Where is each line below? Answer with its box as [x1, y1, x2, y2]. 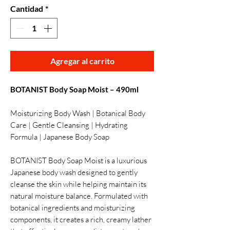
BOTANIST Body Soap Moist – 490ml [10, 85, 139, 94]
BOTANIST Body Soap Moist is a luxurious [10, 156, 147, 165]
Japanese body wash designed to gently [10, 167, 138, 177]
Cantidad [10, 4, 43, 13]
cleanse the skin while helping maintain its [10, 179, 146, 189]
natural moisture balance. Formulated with [10, 191, 148, 201]
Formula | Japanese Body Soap [10, 132, 109, 142]
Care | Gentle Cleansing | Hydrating [10, 120, 128, 130]
